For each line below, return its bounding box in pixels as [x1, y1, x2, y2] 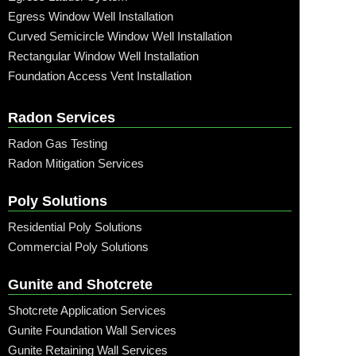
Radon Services [8, 109, 115, 126]
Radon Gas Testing [8, 136, 107, 150]
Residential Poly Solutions [8, 219, 142, 234]
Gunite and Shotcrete [8, 276, 153, 292]
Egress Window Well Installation [8, 9, 173, 23]
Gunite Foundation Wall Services [8, 323, 176, 337]
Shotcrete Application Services [8, 303, 166, 317]
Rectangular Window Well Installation [8, 48, 199, 63]
